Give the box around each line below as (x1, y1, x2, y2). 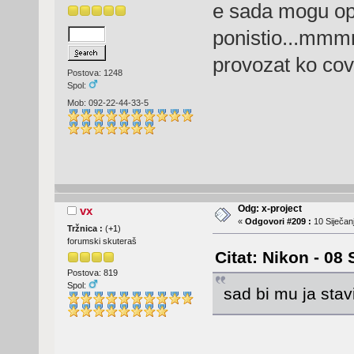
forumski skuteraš (66, 235, 137, 246)
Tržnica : (66, 223, 105, 233)
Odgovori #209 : (244, 216, 311, 226)
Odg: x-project (237, 202, 302, 214)
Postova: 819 (66, 268, 118, 278)
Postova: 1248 (66, 68, 122, 78)
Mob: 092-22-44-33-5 (66, 97, 149, 107)
